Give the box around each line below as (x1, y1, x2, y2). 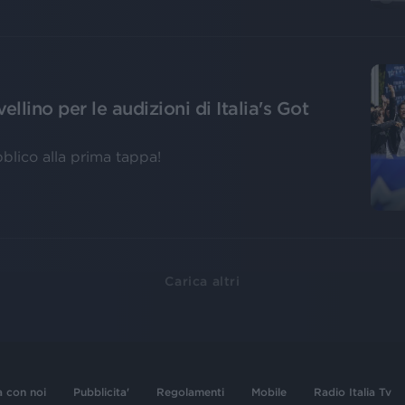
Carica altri (165, 274, 240, 289)
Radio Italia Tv (314, 386, 391, 399)
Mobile (251, 386, 287, 399)
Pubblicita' (73, 386, 129, 399)
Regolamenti (156, 386, 224, 399)
